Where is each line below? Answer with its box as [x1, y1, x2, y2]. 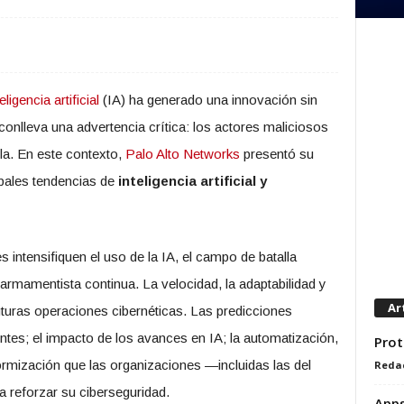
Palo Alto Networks [125, 146, 241, 161]
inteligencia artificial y [118, 173, 268, 188]
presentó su [240, 146, 315, 161]
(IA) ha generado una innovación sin [99, 92, 318, 107]
